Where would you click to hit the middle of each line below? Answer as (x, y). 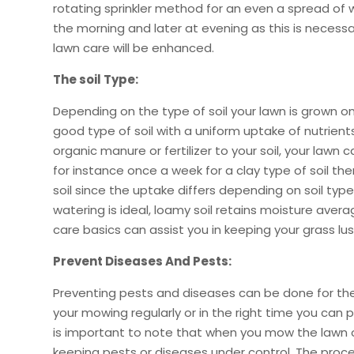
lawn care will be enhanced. (134, 47)
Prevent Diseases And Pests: (143, 261)
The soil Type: (96, 79)
